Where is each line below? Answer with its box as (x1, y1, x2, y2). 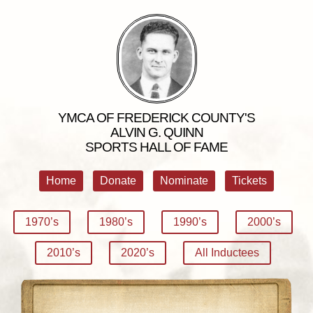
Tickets (232, 175, 267, 187)
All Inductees (195, 247, 259, 259)
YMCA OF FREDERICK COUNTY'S (58, 110, 255, 125)
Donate (100, 175, 136, 187)
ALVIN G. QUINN (110, 124, 203, 140)
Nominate (160, 175, 208, 187)
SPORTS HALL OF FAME (85, 139, 228, 154)
